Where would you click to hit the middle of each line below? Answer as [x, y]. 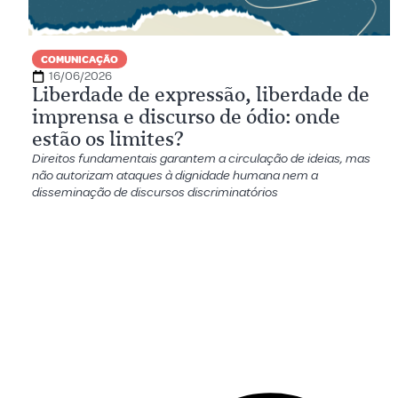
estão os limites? [108, 139]
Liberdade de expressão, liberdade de [201, 95]
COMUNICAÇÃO [80, 60]
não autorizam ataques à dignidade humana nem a [175, 175]
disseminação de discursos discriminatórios [155, 192]
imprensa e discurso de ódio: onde [186, 117]
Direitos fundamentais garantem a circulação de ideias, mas [201, 159]
